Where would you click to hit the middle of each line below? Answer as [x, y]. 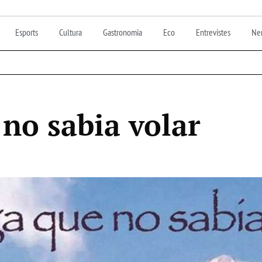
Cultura [70, 32]
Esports [27, 32]
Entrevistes [213, 32]
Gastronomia [123, 32]
